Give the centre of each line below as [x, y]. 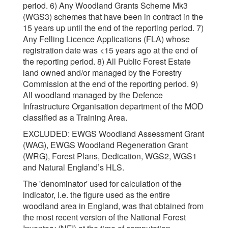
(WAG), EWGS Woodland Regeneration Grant [105, 145]
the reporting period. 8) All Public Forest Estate [107, 61]
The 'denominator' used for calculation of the [102, 183]
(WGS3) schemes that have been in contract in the [113, 17]
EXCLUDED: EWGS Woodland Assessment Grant [113, 134]
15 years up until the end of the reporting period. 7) [113, 28]
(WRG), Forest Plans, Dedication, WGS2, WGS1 [110, 156]
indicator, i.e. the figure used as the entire [96, 195]
